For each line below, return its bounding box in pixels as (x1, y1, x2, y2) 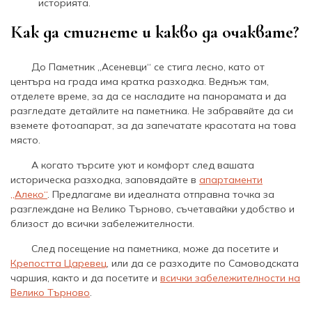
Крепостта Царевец (10, 256, 107, 270)
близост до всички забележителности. (10, 217, 194, 230)
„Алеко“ (10, 187, 47, 201)
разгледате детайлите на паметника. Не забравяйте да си (10, 104, 293, 117)
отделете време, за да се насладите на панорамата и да (10, 89, 286, 102)
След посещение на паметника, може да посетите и (31, 242, 279, 255)
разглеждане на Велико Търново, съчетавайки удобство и (10, 202, 295, 215)
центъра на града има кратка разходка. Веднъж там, (10, 75, 269, 88)
